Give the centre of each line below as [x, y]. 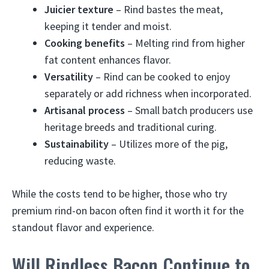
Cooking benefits [85, 43]
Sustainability [77, 144]
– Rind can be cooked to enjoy [162, 77]
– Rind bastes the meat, [168, 9]
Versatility [69, 77]
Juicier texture [79, 9]
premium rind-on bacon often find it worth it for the [128, 210]
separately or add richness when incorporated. [148, 93]
